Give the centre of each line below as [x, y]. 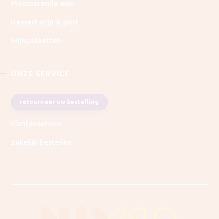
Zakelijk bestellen [42, 142]
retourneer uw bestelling [59, 102]
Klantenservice [36, 123]
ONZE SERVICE [40, 73]
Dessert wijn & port [45, 22]
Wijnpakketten [36, 40]
